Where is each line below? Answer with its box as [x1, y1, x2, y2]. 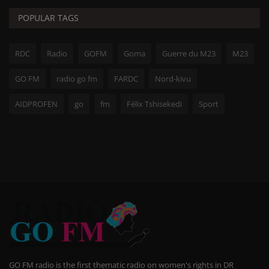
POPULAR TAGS [18, 11, 79, 23]
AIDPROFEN [15, 98, 58, 109]
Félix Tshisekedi [127, 98, 182, 109]
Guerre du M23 [162, 47, 216, 59]
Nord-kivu [155, 73, 191, 84]
